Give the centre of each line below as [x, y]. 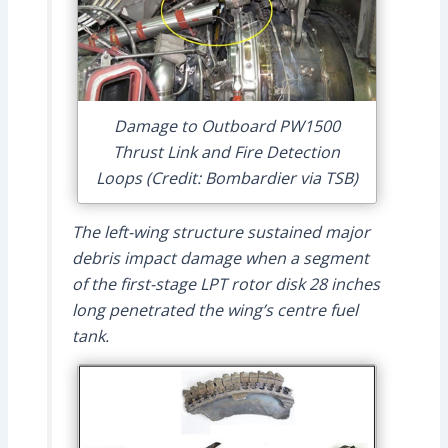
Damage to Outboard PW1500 [226, 126]
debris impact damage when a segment [220, 257]
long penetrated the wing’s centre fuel [214, 309]
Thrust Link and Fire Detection [226, 152]
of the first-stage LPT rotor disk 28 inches [225, 283]
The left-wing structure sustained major [220, 231]
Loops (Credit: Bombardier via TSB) [226, 178]
